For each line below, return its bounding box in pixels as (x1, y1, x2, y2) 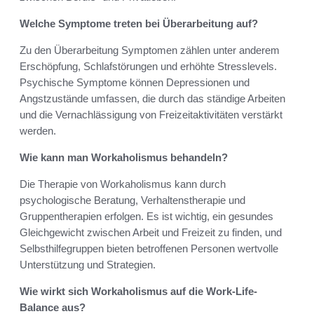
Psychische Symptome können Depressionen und (20, 76, 250, 88)
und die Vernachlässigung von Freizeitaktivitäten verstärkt (20, 108, 282, 121)
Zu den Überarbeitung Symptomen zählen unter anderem (20, 43, 280, 56)
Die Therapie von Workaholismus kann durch (20, 177, 226, 190)
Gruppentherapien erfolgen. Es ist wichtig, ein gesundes (20, 210, 273, 222)
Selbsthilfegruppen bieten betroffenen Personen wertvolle (20, 242, 278, 254)
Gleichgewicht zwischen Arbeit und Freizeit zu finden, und (20, 226, 282, 238)
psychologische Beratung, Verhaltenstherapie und (20, 193, 245, 206)
